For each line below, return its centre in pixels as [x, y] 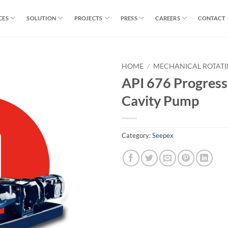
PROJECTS [88, 18]
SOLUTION [41, 18]
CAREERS [168, 18]
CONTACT [212, 18]
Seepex [163, 135]
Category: [137, 135]
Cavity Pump [160, 100]
